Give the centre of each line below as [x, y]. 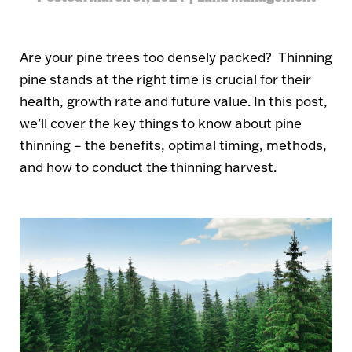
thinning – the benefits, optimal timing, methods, [173, 145]
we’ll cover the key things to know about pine [161, 123]
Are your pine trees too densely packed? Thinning [176, 57]
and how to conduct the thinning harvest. [148, 167]
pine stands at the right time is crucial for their [165, 79]
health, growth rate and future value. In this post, [174, 101]
